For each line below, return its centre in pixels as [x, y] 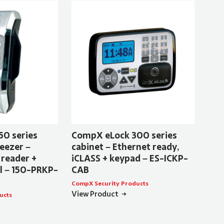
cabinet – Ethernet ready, [125, 147]
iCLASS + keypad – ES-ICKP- [129, 159]
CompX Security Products [110, 184]
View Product [95, 194]
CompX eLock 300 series [124, 136]
